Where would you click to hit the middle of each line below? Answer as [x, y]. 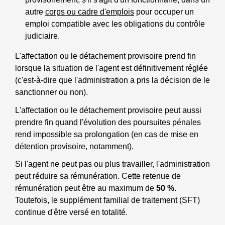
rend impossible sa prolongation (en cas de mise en [107, 134]
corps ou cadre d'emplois [90, 12]
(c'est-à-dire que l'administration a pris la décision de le [113, 80]
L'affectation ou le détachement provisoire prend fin [105, 56]
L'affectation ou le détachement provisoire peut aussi [108, 110]
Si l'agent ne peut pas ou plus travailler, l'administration [113, 164]
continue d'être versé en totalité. [71, 212]
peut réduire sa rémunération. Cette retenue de [98, 176]
